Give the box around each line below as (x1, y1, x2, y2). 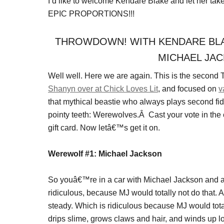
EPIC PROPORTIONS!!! (48, 9, 134, 18)
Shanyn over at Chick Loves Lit (48, 84, 158, 93)
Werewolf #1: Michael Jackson (48, 149, 162, 158)
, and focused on (158, 84, 218, 93)
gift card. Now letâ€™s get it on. (48, 123, 160, 132)
